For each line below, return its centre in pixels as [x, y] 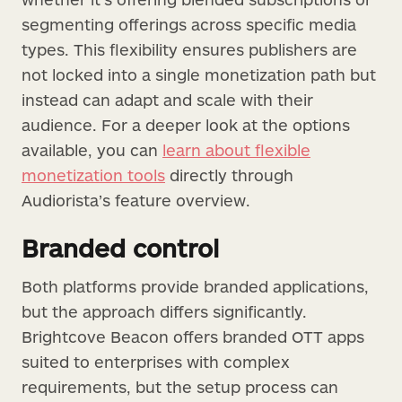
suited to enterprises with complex [156, 361]
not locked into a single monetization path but [199, 74]
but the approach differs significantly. [164, 311]
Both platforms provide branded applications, [195, 286]
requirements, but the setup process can [180, 386]
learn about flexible [236, 149]
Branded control [120, 247]
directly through [229, 175]
